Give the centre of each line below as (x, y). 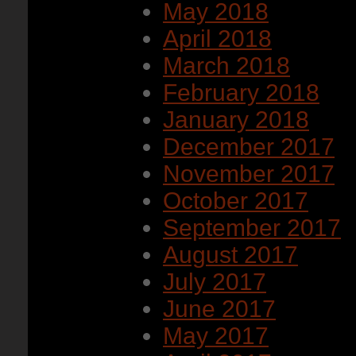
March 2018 (226, 66)
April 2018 (217, 39)
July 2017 (215, 282)
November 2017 (249, 174)
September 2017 (252, 228)
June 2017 (219, 309)
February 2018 (241, 93)
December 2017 (249, 147)
